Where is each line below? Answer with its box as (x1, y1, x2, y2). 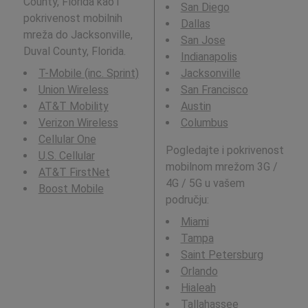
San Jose (180, 34, 225, 47)
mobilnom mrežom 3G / (165, 160, 278, 173)
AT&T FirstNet (38, 166, 110, 179)
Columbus (180, 116, 228, 129)
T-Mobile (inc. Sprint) (38, 67, 139, 80)
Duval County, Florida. (23, 45, 126, 58)
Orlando (180, 265, 218, 278)
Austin (180, 100, 211, 113)
